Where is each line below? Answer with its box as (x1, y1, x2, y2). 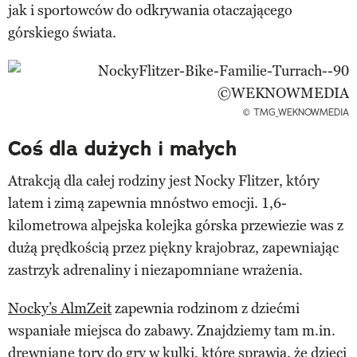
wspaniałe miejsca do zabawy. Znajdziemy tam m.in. (8, 321, 335, 339)
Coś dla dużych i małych (8, 135, 237, 162)
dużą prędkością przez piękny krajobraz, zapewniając (8, 238, 339, 257)
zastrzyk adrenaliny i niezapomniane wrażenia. (8, 261, 303, 279)
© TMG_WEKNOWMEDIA (243, 105, 349, 118)
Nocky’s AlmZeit (8, 299, 112, 317)
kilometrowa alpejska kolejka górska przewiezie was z (8, 216, 343, 234)
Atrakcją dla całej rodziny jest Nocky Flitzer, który (8, 171, 320, 190)
